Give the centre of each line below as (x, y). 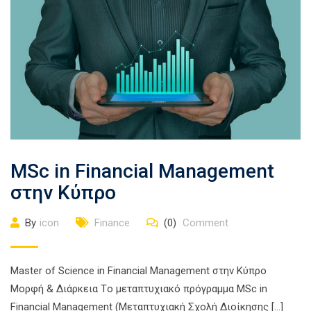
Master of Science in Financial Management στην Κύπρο (138, 270)
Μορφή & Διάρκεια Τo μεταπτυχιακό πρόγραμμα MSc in (139, 288)
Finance (112, 222)
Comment (204, 222)
